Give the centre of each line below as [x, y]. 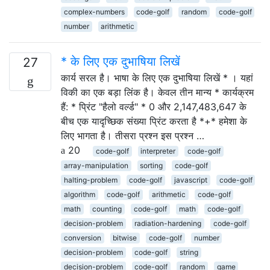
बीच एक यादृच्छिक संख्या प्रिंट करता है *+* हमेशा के [154, 121]
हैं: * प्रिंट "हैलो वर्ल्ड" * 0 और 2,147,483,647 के [154, 107]
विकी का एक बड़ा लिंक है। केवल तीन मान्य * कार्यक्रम [157, 92]
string [189, 252]
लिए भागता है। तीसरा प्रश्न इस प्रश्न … [133, 136]
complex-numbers [94, 12]
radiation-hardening [168, 223]
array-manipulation [96, 165]
